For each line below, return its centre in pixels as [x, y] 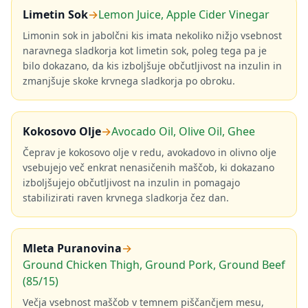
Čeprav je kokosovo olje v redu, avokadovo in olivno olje [150, 152]
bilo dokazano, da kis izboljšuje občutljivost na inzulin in [152, 66]
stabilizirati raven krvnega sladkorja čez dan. [126, 198]
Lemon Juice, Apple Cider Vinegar [184, 14]
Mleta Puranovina [72, 248]
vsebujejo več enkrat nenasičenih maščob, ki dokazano [148, 167]
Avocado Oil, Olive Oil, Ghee [183, 131]
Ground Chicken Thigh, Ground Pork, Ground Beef [154, 265]
